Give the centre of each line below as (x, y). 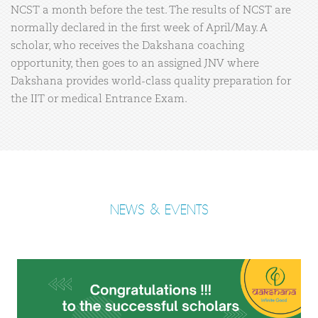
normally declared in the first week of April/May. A (139, 28)
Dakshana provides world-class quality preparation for (151, 81)
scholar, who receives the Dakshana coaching (127, 46)
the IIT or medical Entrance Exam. (99, 99)
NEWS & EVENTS (159, 210)
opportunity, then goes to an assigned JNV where (135, 64)
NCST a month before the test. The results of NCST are (151, 10)
